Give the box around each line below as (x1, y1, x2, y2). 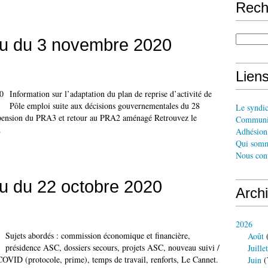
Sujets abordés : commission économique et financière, (5, 230, 190, 241)
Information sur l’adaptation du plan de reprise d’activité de (10, 88, 212, 99)
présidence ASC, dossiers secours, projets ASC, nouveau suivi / (5, 242, 220, 253)
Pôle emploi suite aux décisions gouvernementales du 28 (10, 100, 200, 111)
